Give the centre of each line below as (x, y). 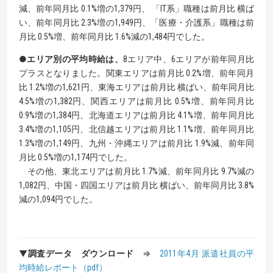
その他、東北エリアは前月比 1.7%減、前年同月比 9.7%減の (136, 172)
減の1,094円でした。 (58, 200)
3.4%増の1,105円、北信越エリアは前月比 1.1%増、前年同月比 (136, 129)
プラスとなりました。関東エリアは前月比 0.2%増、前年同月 (136, 73)
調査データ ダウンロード (81, 254)
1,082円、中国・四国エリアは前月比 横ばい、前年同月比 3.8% (136, 186)
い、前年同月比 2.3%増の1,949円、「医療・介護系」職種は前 (136, 23)
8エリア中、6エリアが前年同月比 (189, 59)
